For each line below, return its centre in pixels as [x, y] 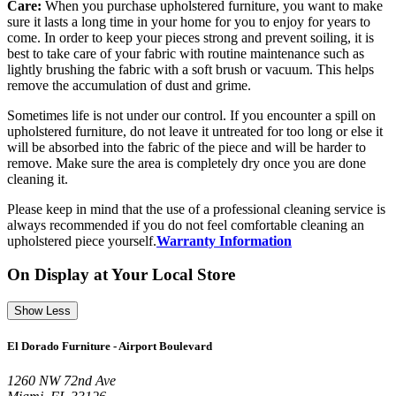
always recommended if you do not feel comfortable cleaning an [186, 225]
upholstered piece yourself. [82, 240]
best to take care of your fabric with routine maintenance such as [186, 53]
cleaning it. [38, 179]
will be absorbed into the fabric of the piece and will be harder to [187, 147]
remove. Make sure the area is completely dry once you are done [187, 163]
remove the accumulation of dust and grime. [129, 85]
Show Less [42, 311]
